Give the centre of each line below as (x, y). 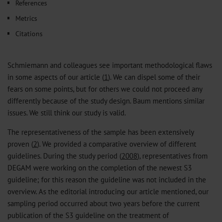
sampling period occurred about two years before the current (104, 203)
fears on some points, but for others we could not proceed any (105, 89)
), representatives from (172, 156)
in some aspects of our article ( (56, 77)
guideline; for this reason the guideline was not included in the (107, 180)
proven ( (20, 144)
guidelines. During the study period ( (64, 156)
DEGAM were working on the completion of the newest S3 (100, 168)
